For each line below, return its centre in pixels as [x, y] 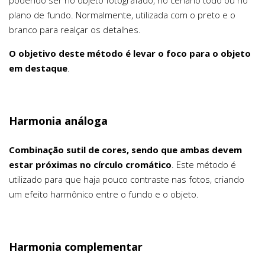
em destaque [38, 68]
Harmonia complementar [76, 247]
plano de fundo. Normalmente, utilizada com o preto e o [122, 15]
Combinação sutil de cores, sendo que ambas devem [125, 150]
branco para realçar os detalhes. [75, 30]
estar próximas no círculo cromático [90, 165]
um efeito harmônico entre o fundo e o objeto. [104, 194]
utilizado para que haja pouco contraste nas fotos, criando [127, 180]
